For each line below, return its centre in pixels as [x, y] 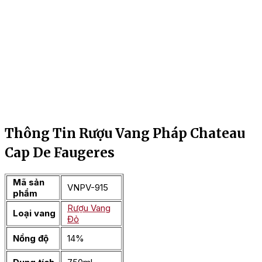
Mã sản [29, 182]
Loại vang [34, 213]
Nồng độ [31, 238]
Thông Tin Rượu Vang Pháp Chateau [125, 134]
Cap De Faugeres [60, 153]
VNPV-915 [88, 187]
